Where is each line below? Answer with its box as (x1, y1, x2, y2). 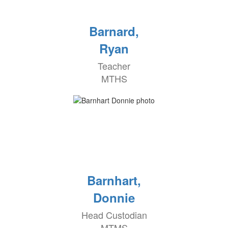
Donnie (93, 189, 135, 207)
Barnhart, (87, 172, 141, 189)
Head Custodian (81, 208, 147, 222)
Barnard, (89, 22, 139, 40)
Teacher (98, 59, 130, 73)
